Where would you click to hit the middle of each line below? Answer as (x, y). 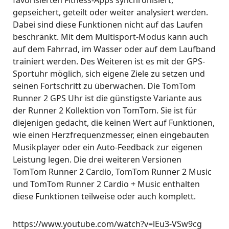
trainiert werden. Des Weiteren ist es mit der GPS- (109, 61)
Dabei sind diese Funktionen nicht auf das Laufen (108, 25)
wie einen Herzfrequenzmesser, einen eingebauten (111, 135)
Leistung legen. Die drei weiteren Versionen (97, 159)
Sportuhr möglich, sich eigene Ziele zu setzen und (109, 74)
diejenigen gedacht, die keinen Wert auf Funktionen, (114, 123)
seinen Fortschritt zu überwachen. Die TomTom (104, 86)
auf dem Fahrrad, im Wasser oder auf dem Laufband (114, 49)
